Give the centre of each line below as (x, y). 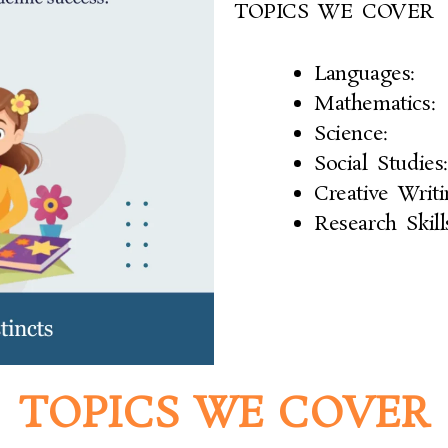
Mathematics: (375, 104)
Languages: (364, 74)
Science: (351, 134)
